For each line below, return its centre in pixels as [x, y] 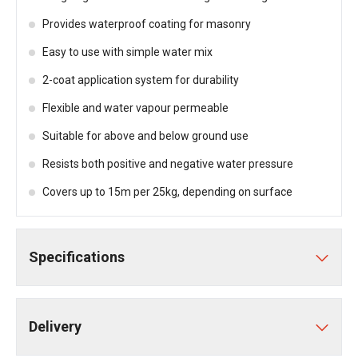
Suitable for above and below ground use [145, 136]
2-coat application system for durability [141, 80]
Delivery [55, 326]
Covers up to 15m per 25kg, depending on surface [167, 192]
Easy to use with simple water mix [127, 52]
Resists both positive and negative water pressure [168, 164]
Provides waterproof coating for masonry [147, 24]
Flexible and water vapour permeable [135, 108]
